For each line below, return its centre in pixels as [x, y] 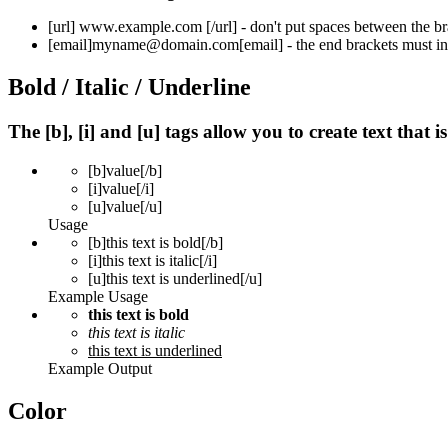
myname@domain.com [165, 45]
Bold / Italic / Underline [129, 87]
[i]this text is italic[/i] [152, 260]
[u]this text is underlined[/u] [175, 278]
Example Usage [98, 296]
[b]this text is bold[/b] [155, 242]
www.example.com [140, 27]
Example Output [100, 368]
